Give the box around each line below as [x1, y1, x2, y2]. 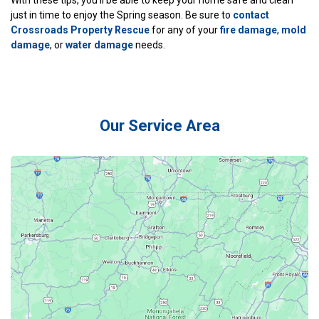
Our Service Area [99, 116, 220, 135]
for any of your [150, 23, 220, 36]
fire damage [220, 23, 277, 36]
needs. [133, 38, 165, 51]
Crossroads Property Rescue [11, 23, 150, 36]
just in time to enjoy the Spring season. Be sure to [11, 9, 233, 21]
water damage [66, 38, 133, 51]
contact [233, 9, 269, 21]
